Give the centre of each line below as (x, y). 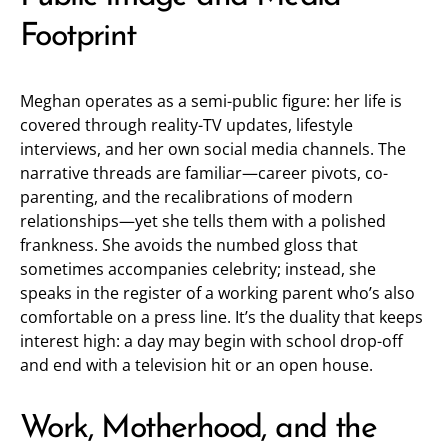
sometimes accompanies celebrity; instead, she (198, 269)
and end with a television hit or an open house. (196, 365)
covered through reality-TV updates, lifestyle (186, 125)
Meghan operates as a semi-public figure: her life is (211, 101)
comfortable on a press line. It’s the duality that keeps (221, 317)
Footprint (78, 37)
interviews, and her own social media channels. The (213, 149)
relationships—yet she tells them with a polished (203, 221)
